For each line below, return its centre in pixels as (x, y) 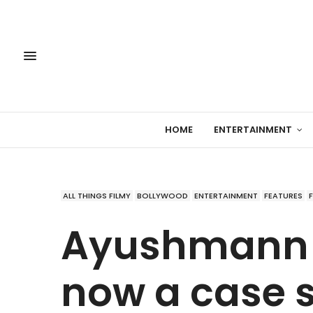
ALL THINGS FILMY (97, 195)
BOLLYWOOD (162, 195)
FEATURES (283, 195)
